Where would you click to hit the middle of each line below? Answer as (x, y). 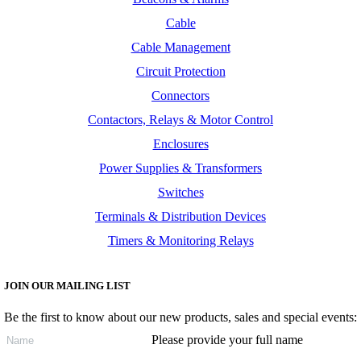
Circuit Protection (180, 72)
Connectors (180, 96)
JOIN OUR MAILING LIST (67, 285)
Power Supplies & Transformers (180, 168)
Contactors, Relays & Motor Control (180, 120)
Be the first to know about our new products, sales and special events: (180, 317)
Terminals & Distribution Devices (180, 217)
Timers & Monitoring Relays (180, 241)
